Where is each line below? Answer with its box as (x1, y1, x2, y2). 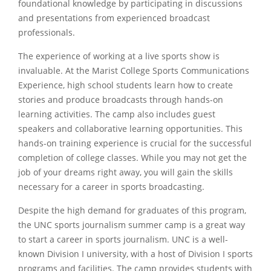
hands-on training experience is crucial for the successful (18, 137, 252, 149)
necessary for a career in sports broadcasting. (18, 181, 204, 192)
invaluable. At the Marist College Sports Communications (18, 65, 249, 76)
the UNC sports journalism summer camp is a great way (18, 219, 245, 230)
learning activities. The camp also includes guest (18, 108, 215, 120)
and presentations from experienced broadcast (18, 12, 210, 24)
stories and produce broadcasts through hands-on (18, 94, 223, 105)
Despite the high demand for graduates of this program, (18, 204, 246, 216)
